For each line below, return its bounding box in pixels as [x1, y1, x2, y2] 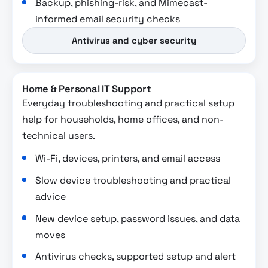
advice [35, 190, 66, 203]
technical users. [22, 129, 95, 142]
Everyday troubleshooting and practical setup [22, 97, 234, 110]
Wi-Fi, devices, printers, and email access [35, 152, 221, 165]
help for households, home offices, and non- [22, 113, 224, 126]
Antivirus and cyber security [72, 35, 196, 47]
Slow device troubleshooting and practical [35, 173, 232, 187]
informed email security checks [35, 13, 181, 26]
